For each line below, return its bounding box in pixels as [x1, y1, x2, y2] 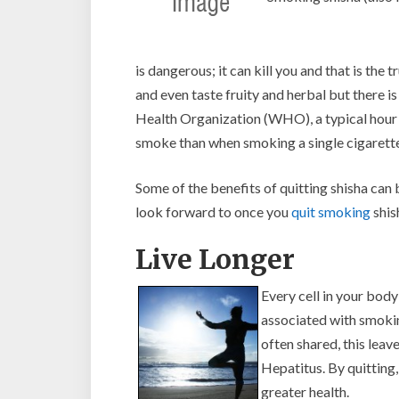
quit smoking [291, 203, 370, 220]
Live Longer [135, 242, 295, 276]
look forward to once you [135, 203, 291, 220]
